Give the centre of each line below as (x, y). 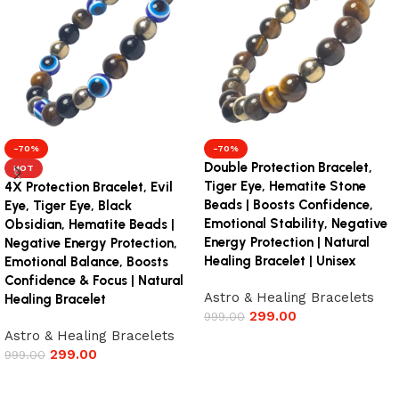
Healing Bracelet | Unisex (280, 261)
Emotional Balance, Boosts (86, 262)
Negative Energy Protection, (91, 244)
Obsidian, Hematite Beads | (90, 225)
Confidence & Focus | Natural (94, 281)
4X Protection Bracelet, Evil (89, 187)
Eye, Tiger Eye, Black (68, 206)
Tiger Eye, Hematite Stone (285, 187)
